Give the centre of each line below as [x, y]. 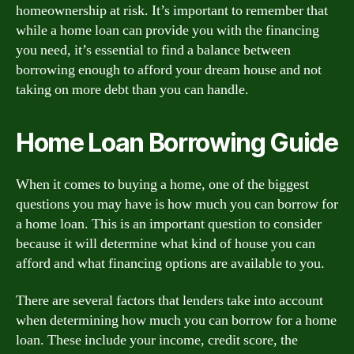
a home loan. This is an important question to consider [169, 224]
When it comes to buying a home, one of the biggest [162, 184]
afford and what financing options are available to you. [170, 263]
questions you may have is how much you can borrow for [177, 204]
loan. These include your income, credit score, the [157, 340]
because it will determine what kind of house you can [166, 243]
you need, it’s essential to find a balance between [153, 50]
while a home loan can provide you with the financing [168, 30]
